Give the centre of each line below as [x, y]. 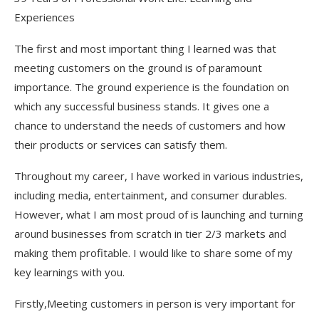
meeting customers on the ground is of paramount [138, 67]
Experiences [45, 17]
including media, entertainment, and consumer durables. [151, 195]
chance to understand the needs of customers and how [150, 125]
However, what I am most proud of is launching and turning [159, 214]
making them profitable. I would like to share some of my [153, 252]
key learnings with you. [69, 272]
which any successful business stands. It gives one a [142, 106]
